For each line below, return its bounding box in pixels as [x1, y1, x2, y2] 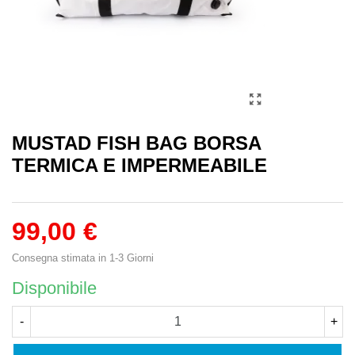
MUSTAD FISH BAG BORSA [12, 132, 261, 154]
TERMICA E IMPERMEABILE [12, 154, 267, 176]
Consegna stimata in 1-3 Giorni [12, 251, 154, 264]
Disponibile [12, 277, 97, 298]
